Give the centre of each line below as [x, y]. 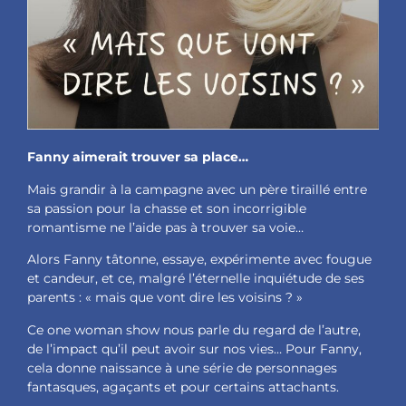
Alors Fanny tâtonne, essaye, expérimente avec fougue [199, 260]
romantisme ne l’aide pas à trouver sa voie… [165, 227]
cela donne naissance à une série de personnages [182, 367]
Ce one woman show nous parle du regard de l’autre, [194, 329]
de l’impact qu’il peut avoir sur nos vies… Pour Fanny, [194, 348]
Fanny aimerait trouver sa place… [138, 157]
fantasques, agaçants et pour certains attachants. [183, 387]
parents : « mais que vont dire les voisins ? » [165, 298]
